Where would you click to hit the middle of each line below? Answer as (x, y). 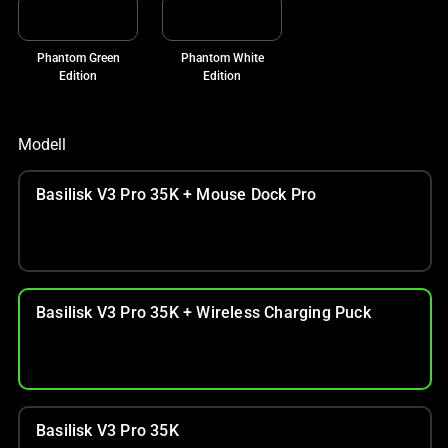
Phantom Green (78, 57)
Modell (42, 144)
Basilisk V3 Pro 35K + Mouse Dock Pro (176, 194)
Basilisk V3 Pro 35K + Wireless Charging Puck (203, 312)
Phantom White (222, 57)
